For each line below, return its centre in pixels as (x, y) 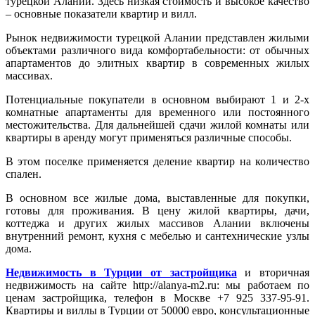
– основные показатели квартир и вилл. (101, 13)
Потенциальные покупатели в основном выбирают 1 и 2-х (157, 99)
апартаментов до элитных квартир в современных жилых (157, 63)
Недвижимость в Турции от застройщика (121, 272)
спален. (24, 174)
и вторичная (273, 272)
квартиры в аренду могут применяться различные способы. (149, 137)
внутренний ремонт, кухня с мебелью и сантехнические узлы (157, 236)
